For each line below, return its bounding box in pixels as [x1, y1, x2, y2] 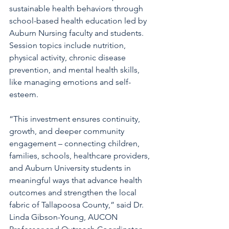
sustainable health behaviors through [9, 4, 145, 13]
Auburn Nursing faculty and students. [9, 28, 146, 38]
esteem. [9, 89, 38, 99]
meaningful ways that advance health [9, 175, 144, 185]
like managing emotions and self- [9, 77, 131, 87]
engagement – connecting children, [9, 139, 142, 148]
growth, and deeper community [9, 126, 126, 136]
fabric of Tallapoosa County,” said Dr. [9, 200, 146, 210]
